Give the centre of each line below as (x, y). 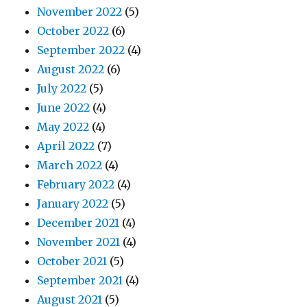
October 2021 (72, 261)
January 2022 (73, 204)
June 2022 (64, 108)
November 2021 (79, 242)
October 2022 (73, 31)
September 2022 (81, 50)
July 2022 (62, 89)
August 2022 (71, 70)
